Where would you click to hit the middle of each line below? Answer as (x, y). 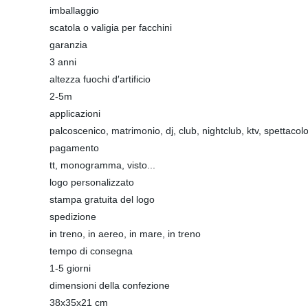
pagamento (74, 148)
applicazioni (75, 113)
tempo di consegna (91, 251)
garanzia (68, 45)
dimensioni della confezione (110, 285)
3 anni (63, 62)
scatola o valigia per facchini (111, 27)
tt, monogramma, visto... (102, 165)
